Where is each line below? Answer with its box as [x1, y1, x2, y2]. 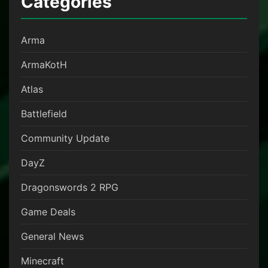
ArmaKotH [21, 59, 67, 71]
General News [21, 230, 84, 243]
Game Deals [21, 206, 75, 218]
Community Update [21, 132, 109, 145]
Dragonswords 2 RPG [21, 181, 118, 194]
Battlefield [21, 108, 67, 120]
